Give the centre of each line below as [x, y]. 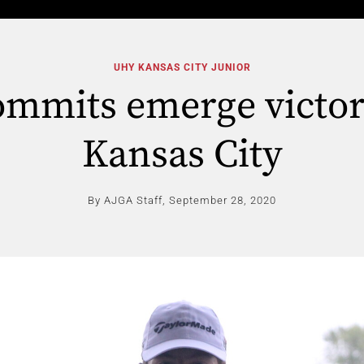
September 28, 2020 [223, 200]
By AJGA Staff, [127, 200]
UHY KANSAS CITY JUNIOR [182, 67]
